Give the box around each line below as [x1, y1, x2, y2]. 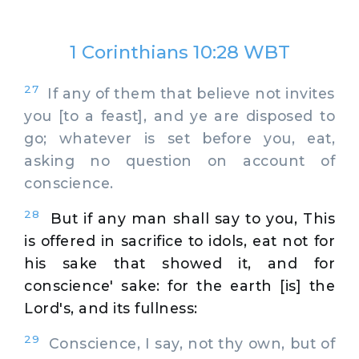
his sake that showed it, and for [24, 254, 335, 272]
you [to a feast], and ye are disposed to [24, 107, 335, 124]
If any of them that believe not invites [38, 84, 335, 102]
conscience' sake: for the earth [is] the [24, 276, 335, 294]
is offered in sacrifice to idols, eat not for [24, 232, 335, 249]
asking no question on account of [24, 151, 335, 169]
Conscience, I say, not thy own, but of [39, 334, 335, 352]
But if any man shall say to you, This [50, 209, 336, 227]
